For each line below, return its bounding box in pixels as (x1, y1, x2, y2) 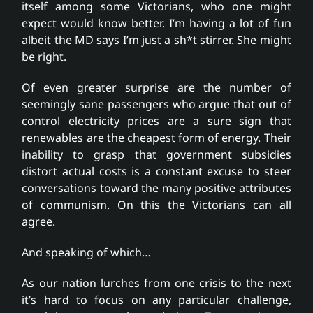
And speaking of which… (22, 245, 152, 261)
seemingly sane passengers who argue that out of (22, 96, 291, 112)
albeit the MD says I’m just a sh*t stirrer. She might (22, 32, 291, 48)
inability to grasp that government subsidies (22, 147, 291, 163)
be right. (22, 49, 67, 65)
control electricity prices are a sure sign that (22, 113, 291, 129)
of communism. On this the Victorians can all (22, 197, 291, 213)
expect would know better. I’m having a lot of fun (22, 15, 291, 31)
